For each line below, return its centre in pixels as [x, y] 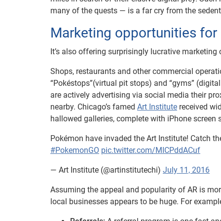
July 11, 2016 [186, 170]
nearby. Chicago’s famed [94, 107]
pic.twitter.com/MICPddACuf [151, 150]
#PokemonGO [75, 150]
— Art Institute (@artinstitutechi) [107, 170]
